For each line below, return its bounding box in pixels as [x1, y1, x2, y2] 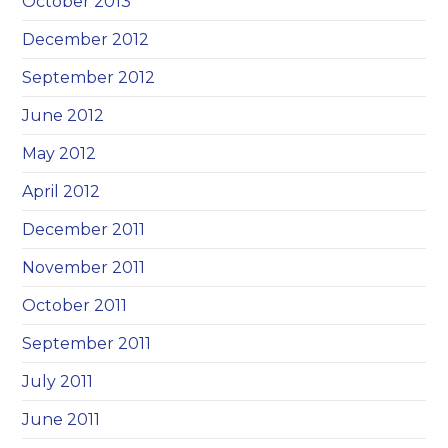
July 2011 [22, 372, 94, 391]
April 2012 [22, 182, 101, 201]
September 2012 [22, 68, 156, 87]
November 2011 [22, 258, 146, 277]
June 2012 [22, 106, 105, 125]
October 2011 [22, 296, 128, 315]
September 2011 [22, 334, 152, 353]
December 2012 [22, 30, 150, 49]
